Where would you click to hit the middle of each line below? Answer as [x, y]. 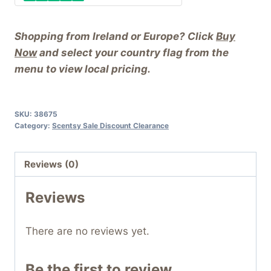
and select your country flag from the [133, 52]
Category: [33, 125]
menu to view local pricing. [83, 69]
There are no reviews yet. [87, 231]
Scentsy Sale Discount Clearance [110, 125]
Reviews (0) [52, 164]
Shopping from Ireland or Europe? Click [115, 36]
